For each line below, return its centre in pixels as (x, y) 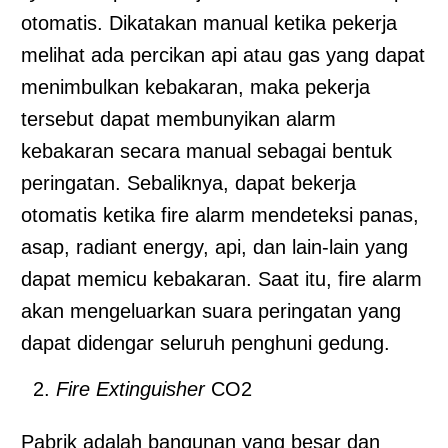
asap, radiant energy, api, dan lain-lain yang (214, 246)
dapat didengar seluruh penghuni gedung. (205, 342)
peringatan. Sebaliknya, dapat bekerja (188, 182)
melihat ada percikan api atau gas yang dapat (223, 54)
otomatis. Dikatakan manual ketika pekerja (209, 22)
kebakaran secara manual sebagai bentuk (206, 150)
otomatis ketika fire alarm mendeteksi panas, (220, 214)
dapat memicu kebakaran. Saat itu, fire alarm (221, 278)
